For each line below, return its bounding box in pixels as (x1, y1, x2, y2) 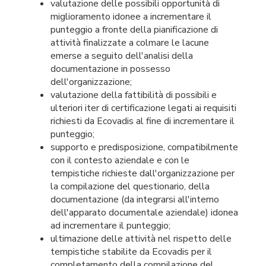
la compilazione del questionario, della (50, 180, 210, 193)
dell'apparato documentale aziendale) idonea (50, 206, 238, 219)
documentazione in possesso (50, 62, 170, 75)
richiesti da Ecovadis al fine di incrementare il (50, 115, 235, 128)
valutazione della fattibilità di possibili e (50, 88, 217, 102)
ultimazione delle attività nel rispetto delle (50, 232, 232, 245)
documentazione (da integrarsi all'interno (50, 193, 219, 206)
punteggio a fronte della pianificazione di (50, 23, 218, 36)
